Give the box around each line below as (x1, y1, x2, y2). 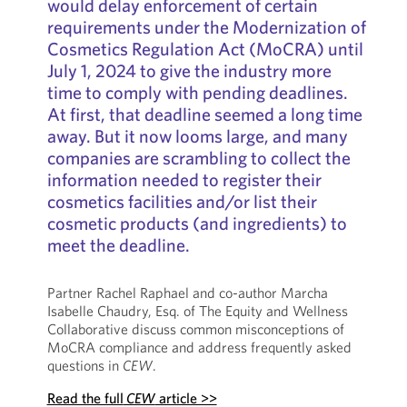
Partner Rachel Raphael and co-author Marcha (46, 283, 328, 302)
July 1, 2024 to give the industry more (46, 59, 332, 82)
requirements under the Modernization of (46, 15, 366, 38)
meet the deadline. (46, 233, 190, 256)
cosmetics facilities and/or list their (46, 190, 317, 213)
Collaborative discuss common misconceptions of (46, 320, 344, 338)
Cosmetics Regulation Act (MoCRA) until (46, 37, 363, 60)
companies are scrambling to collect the (46, 146, 351, 169)
